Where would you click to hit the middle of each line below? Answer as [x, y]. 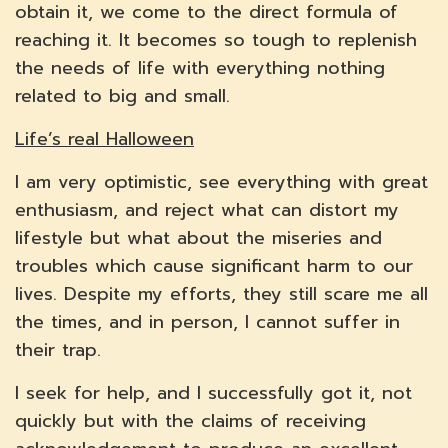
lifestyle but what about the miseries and [198, 238]
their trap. [58, 350]
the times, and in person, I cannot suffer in [207, 322]
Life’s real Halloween [104, 139]
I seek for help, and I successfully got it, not [213, 393]
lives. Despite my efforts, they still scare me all [221, 294]
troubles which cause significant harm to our [214, 266]
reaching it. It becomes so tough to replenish [216, 40]
